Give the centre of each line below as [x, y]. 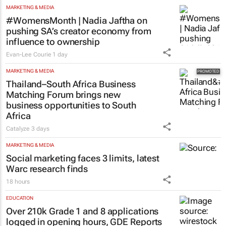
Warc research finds [47, 169]
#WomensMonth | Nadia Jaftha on [77, 21]
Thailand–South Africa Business [71, 84]
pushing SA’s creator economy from [79, 31]
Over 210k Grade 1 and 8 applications [82, 211]
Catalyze [19, 129]
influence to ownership [53, 42]
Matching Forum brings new [63, 95]
